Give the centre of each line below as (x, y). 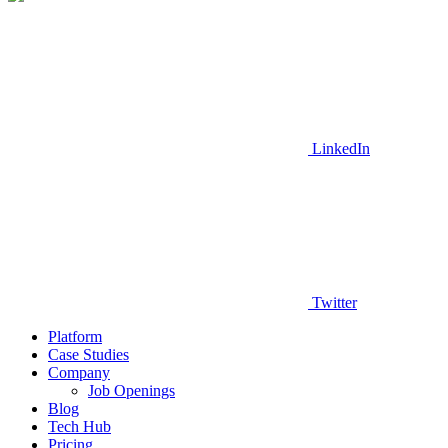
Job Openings (131, 391)
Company (79, 373)
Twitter (334, 303)
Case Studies (88, 355)
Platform (75, 337)
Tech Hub (79, 427)
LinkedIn (341, 149)
